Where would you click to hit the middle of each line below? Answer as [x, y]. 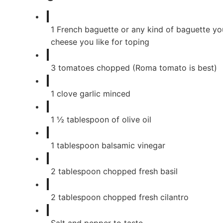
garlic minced [105, 94]
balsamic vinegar [133, 146]
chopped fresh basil [140, 171]
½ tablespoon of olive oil [104, 120]
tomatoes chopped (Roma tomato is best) [138, 68]
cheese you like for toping [100, 42]
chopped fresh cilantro [146, 197]
